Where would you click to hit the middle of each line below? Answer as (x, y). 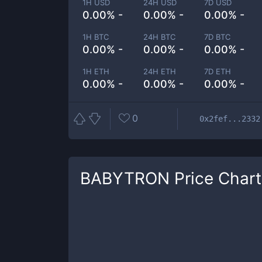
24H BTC (160, 37)
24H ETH (160, 71)
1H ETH (96, 71)
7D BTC (218, 37)
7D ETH (218, 71)
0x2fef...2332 (230, 118)
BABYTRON (125, 178)
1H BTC (96, 37)
